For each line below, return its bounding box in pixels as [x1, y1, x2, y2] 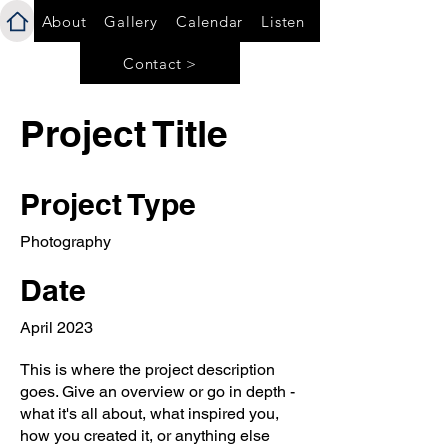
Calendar [176, 11, 243, 31]
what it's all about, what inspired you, [20, 404, 279, 423]
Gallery [104, 11, 158, 31]
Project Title [20, 111, 228, 155]
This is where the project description [20, 360, 275, 379]
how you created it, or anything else [20, 426, 270, 445]
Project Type [20, 186, 196, 222]
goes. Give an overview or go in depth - [20, 382, 295, 401]
